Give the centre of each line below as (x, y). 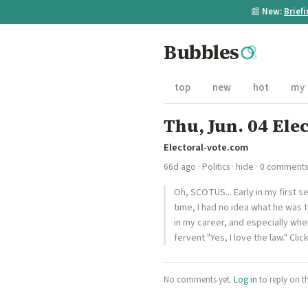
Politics (216, 167)
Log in (245, 280)
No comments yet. (199, 280)
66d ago (180, 167)
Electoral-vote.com (206, 147)
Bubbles (201, 52)
